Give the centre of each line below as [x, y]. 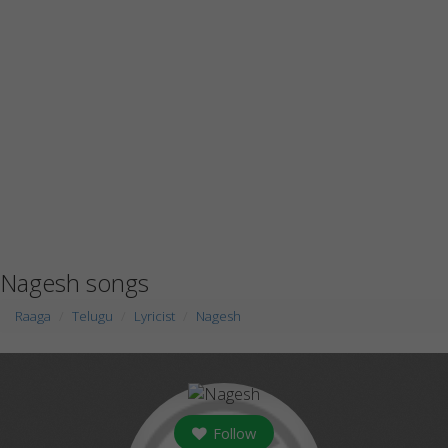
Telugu [92, 316]
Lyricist [154, 316]
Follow [232, 433]
